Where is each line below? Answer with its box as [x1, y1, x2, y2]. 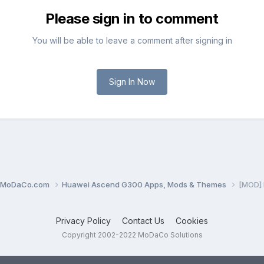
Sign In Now [109, 77, 155, 87]
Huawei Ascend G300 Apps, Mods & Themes [62, 180, 228, 190]
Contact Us [122, 215, 164, 226]
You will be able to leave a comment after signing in [32, 35, 232, 46]
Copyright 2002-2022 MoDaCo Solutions [61, 230, 203, 239]
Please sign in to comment [45, 10, 219, 28]
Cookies [176, 215, 208, 226]
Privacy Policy [56, 215, 111, 226]
